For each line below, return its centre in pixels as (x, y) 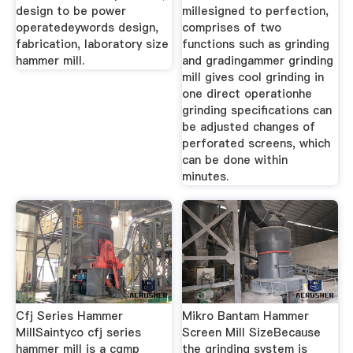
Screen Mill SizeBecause (252, 332)
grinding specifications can (257, 110)
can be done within (235, 160)
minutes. (206, 176)
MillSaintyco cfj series (78, 332)
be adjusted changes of (249, 126)
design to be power (71, 11)
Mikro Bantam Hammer (246, 316)
